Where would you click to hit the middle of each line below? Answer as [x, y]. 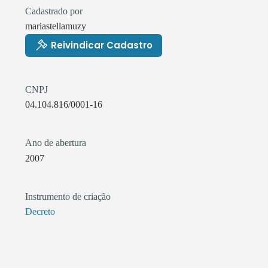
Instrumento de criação [68, 196]
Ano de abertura [56, 143]
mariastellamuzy [56, 26]
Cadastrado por [54, 11]
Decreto [40, 212]
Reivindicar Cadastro [102, 45]
